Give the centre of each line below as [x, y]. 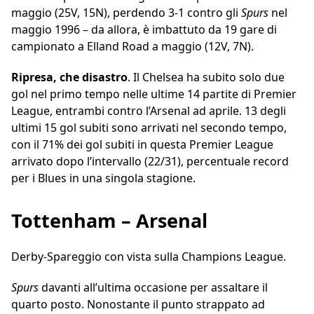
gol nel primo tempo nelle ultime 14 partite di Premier [154, 94]
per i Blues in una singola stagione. [103, 178]
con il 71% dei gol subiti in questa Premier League [142, 145]
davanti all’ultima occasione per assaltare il [155, 288]
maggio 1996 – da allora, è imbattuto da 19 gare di [144, 30]
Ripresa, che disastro [69, 77]
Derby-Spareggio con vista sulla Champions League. [149, 257]
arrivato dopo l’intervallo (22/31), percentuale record [150, 162]
